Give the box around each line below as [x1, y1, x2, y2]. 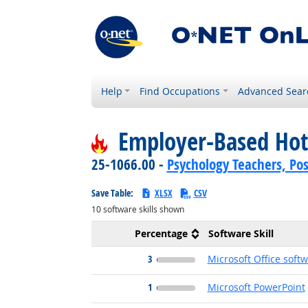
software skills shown [100, 203, 184, 215]
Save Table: [91, 186, 135, 199]
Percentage [134, 227, 188, 240]
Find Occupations [140, 85, 221, 98]
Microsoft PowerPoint [207, 280, 305, 294]
